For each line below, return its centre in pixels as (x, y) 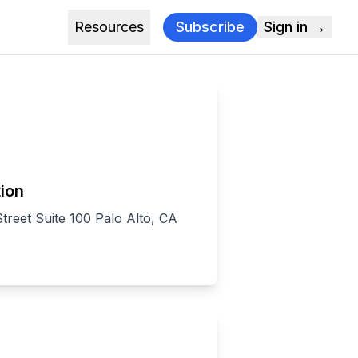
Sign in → (295, 27)
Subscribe (210, 27)
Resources (109, 27)
